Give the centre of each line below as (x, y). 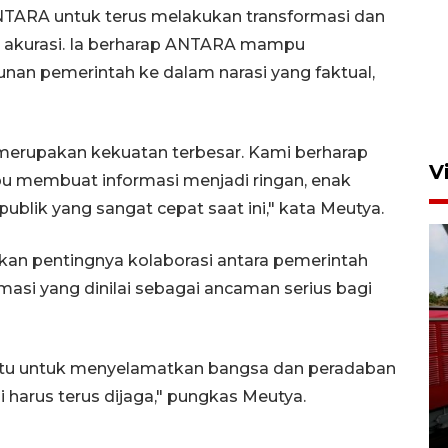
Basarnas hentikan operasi (234, 359)
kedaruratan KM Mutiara (221, 382)
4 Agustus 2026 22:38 (171, 431)
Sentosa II (150, 405)
